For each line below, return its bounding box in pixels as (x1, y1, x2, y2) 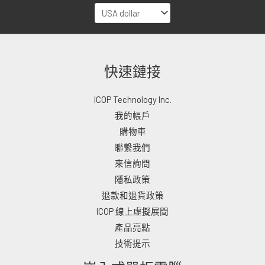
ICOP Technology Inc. (93, 93, 172, 105)
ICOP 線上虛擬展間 (96, 205, 169, 216)
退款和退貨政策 (101, 189, 164, 201)
